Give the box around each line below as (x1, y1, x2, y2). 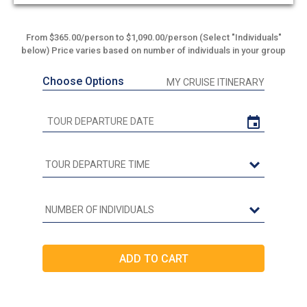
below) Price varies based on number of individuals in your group (21, 45, 286, 56)
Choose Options (42, 75, 124, 88)
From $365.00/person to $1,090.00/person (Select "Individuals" (25, 32, 282, 43)
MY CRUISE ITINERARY (167, 77, 265, 88)
